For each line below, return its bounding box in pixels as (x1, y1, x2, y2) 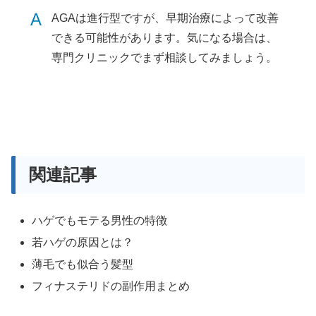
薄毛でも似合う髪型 (32, 258, 134, 271)
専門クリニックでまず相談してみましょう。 (51, 51, 278, 64)
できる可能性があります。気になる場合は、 (51, 32, 278, 44)
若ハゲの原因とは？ (32, 236, 134, 248)
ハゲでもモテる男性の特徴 (32, 214, 168, 226)
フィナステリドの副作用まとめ (32, 280, 190, 293)
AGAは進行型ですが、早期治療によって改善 (51, 12, 279, 25)
